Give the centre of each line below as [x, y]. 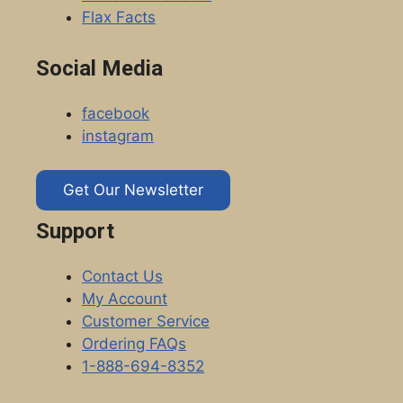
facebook [116, 113]
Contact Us [122, 277]
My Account [125, 299]
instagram [118, 135]
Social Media [99, 68]
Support [75, 232]
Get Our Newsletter [133, 190]
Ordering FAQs [134, 344]
